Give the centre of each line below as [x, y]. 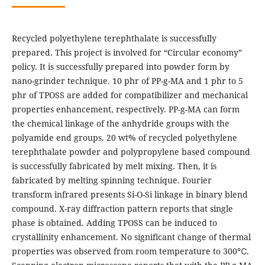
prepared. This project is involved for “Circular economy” [127, 53]
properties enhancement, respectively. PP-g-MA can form [125, 109]
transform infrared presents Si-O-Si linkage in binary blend [130, 195]
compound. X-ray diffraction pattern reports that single [122, 209]
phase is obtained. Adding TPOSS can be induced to [114, 223]
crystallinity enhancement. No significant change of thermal [131, 237]
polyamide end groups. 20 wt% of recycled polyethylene [124, 138]
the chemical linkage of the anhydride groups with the [120, 124]
